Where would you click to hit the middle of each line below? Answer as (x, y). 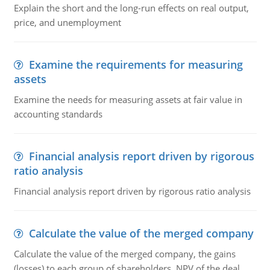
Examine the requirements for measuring (136, 64)
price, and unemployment (67, 22)
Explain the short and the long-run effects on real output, (131, 8)
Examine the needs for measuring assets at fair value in (128, 99)
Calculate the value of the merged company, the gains (124, 254)
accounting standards (58, 114)
